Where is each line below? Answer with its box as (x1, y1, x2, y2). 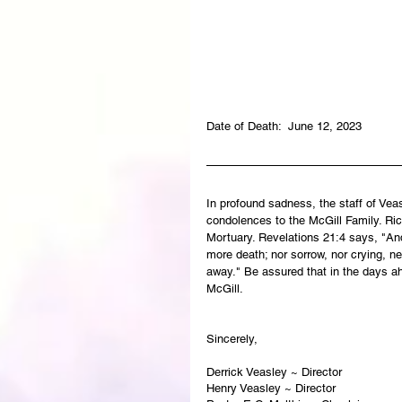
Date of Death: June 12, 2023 (206, 118, 362, 133)
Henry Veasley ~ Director (206, 380, 336, 395)
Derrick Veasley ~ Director (206, 364, 342, 379)
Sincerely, (206, 331, 268, 345)
